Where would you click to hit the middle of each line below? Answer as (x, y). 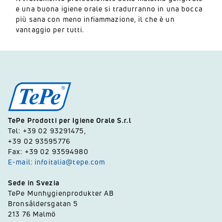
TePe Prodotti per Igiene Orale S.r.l (70, 120)
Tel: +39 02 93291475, (48, 131)
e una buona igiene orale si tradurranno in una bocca (109, 9)
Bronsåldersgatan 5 (43, 203)
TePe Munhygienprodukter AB (61, 193)
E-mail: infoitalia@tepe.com (57, 162)
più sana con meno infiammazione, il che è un (95, 19)
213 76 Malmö (32, 214)
